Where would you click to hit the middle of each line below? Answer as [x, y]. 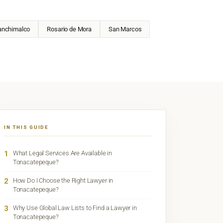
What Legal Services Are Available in [62, 153]
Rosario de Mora [69, 29]
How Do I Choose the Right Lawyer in [63, 181]
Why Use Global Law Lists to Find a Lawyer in [75, 208]
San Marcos [125, 29]
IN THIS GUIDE [26, 127]
